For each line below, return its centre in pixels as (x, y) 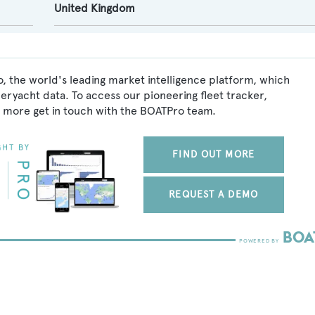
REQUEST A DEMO (213, 194)
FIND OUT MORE (213, 154)
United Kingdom (94, 8)
